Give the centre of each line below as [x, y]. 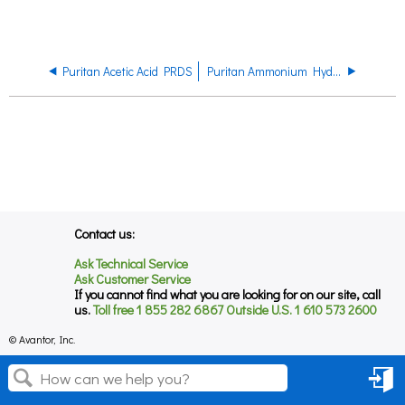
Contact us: [105, 233]
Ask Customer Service [133, 279]
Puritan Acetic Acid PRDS [127, 72]
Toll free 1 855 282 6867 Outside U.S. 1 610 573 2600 [234, 310]
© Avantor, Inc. [42, 339]
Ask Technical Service [132, 264]
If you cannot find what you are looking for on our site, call [228, 295]
